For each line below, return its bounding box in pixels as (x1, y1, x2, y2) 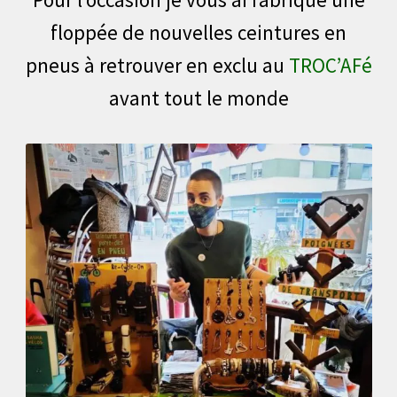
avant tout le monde (108, 85, 289, 112)
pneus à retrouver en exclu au (25, 52, 289, 79)
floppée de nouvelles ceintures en (51, 19, 346, 46)
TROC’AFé (288, 52, 372, 79)
